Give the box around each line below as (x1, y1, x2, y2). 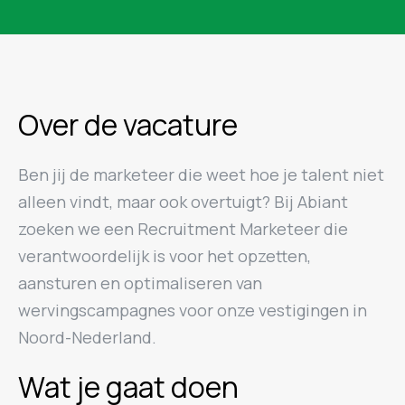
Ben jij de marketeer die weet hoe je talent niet (18, 164, 384, 185)
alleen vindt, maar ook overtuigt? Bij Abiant (18, 191, 348, 212)
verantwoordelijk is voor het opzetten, (18, 245, 311, 267)
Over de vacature (18, 105, 238, 145)
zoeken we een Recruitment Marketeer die (18, 218, 348, 240)
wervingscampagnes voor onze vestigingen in (18, 299, 367, 321)
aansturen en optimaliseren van (18, 272, 262, 294)
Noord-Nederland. (18, 326, 156, 348)
